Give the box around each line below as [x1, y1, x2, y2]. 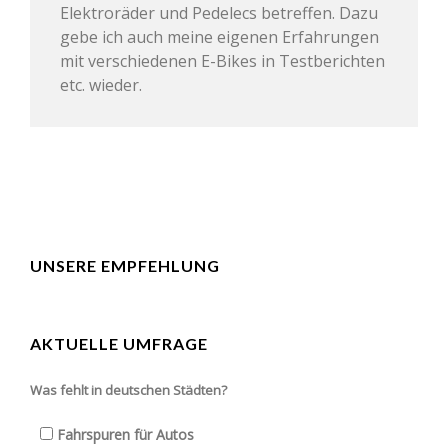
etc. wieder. [60, 74, 142, 97]
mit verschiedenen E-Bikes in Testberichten [60, 50, 385, 73]
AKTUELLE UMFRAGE [30, 334, 208, 354]
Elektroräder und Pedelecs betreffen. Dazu [60, 2, 378, 25]
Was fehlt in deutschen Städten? [30, 381, 227, 400]
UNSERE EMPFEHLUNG [30, 256, 220, 276]
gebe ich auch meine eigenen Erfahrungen [60, 26, 379, 49]
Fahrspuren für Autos [57, 425, 194, 445]
